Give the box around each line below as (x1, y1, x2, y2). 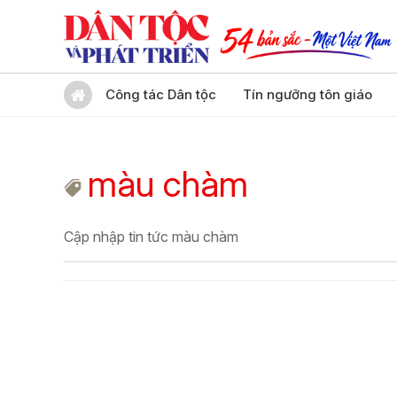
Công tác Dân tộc (105, 86, 216, 103)
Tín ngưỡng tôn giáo (243, 86, 372, 103)
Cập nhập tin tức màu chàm (64, 228, 238, 245)
